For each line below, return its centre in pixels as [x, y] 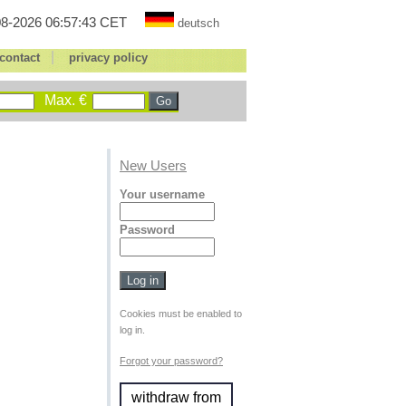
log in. [132, 330]
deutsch [198, 23]
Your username [162, 194]
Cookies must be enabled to [181, 314]
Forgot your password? [171, 361]
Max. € [66, 100]
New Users [153, 166]
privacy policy [108, 58]
